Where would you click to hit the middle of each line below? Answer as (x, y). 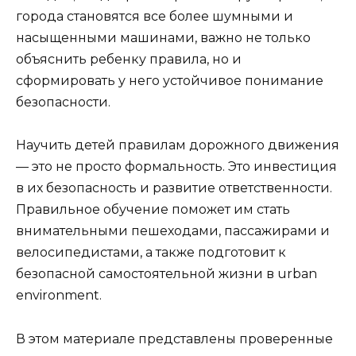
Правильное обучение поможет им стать (153, 210)
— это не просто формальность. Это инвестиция (176, 167)
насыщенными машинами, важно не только (163, 38)
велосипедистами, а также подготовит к (151, 253)
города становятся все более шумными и (155, 17)
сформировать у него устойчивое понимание (170, 81)
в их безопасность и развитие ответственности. (174, 188)
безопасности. (63, 103)
